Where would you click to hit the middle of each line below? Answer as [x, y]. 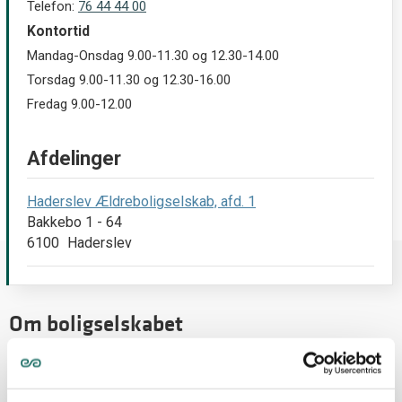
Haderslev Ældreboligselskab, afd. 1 [141, 202]
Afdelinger [74, 158]
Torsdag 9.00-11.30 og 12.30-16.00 [129, 80]
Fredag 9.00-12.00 [79, 104]
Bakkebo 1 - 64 [74, 223]
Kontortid [58, 31]
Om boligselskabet [96, 324]
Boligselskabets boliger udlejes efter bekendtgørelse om [189, 384]
